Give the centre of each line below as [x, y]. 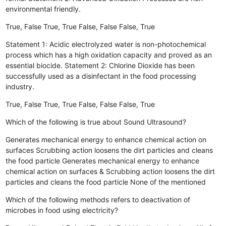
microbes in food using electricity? [62, 210]
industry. [20, 86]
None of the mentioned [168, 182]
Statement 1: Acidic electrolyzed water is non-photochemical [106, 44]
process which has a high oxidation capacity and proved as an [109, 54]
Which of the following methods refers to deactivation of [98, 199]
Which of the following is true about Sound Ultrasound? [96, 122]
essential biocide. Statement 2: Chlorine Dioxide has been [100, 65]
